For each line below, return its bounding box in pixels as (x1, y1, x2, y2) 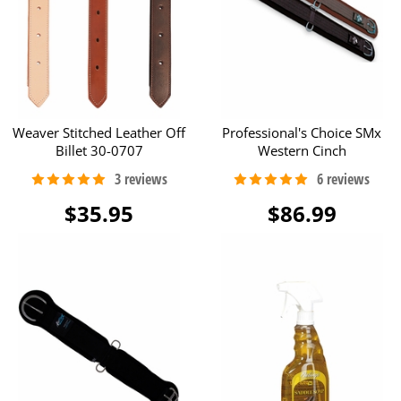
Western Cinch (257, 141, 346, 159)
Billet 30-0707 (55, 141, 143, 159)
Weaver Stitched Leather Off (13, 124, 186, 141)
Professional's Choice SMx (222, 124, 382, 141)
